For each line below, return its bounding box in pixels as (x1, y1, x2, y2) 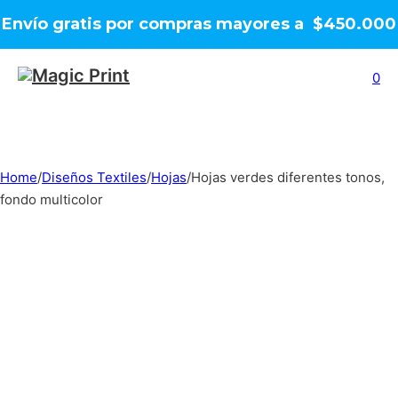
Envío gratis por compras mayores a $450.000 (2, 14, 396, 34)
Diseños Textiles (42, 169, 147, 186)
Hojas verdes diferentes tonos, (191, 169, 385, 186)
